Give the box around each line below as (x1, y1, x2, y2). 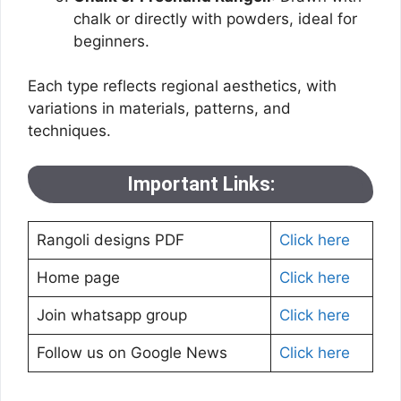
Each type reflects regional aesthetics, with (28, 77, 337, 95)
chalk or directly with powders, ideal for (73, 9, 357, 28)
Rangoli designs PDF (36, 230, 184, 249)
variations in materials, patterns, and (28, 99, 291, 117)
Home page (36, 268, 120, 286)
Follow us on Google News (36, 343, 227, 362)
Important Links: (126, 172, 275, 195)
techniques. (28, 122, 111, 140)
